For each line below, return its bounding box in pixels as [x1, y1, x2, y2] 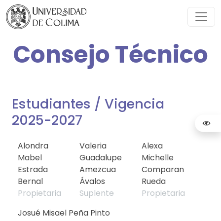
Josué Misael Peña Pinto [18, 207, 110, 219]
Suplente [79, 187, 114, 199]
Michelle [141, 152, 174, 163]
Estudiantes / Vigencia [12, 95, 164, 113]
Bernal [18, 176, 45, 187]
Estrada [18, 164, 48, 175]
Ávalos [79, 176, 110, 187]
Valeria [79, 140, 107, 151]
